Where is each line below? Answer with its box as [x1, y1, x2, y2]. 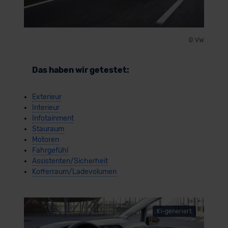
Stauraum [32, 124, 64, 133]
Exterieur [32, 92, 62, 101]
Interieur [32, 103, 60, 112]
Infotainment [32, 113, 74, 123]
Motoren [32, 135, 59, 144]
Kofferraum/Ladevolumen [32, 167, 117, 176]
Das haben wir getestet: [32, 65, 129, 75]
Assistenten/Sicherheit [32, 156, 108, 165]
